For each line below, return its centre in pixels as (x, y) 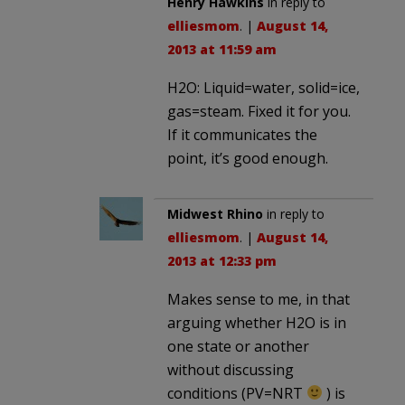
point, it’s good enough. (248, 158)
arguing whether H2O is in (257, 322)
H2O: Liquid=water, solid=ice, (264, 87)
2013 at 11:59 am (222, 49)
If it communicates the (242, 134)
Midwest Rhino (215, 213)
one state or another (238, 346)
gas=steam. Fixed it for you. (259, 111)
